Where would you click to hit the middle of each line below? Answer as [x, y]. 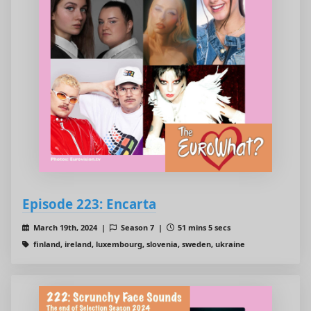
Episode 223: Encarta [89, 204]
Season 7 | [142, 228]
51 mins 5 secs [203, 228]
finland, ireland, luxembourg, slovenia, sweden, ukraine [138, 244]
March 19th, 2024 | [70, 228]
